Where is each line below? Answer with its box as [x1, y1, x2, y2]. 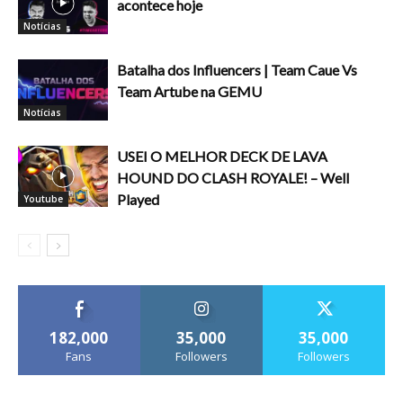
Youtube [23, 193, 63, 206]
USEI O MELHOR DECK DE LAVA [117, 147, 327, 165]
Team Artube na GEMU [117, 82, 262, 100]
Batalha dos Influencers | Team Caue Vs [117, 60, 357, 78]
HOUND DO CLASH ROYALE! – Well [117, 168, 349, 186]
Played [117, 190, 159, 208]
